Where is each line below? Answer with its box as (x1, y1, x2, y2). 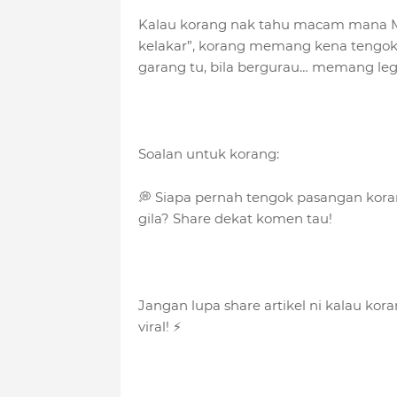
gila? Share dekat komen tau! (137, 210, 332, 228)
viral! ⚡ (137, 318, 182, 336)
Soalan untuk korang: (137, 145, 279, 163)
